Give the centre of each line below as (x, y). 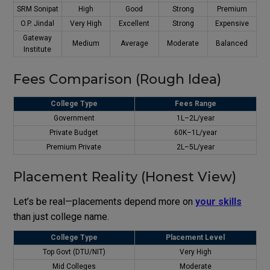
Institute (38, 49)
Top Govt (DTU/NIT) (74, 252)
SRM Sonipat (37, 9)
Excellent (134, 23)
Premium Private (74, 147)
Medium (86, 43)
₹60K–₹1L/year (195, 132)
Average (134, 43)
